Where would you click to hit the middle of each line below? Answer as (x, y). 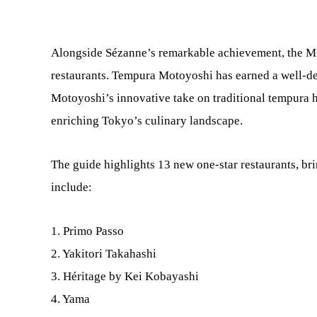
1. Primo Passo (87, 231)
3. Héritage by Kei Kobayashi (125, 276)
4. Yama (70, 299)
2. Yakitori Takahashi (104, 254)
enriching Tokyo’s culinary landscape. (147, 121)
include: (71, 187)
